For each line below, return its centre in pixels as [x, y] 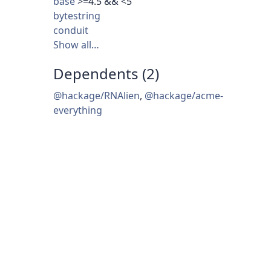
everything [78, 110]
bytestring [77, 16]
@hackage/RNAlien [96, 96]
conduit [71, 31]
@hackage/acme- [184, 96]
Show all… [76, 45]
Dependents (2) [106, 74]
